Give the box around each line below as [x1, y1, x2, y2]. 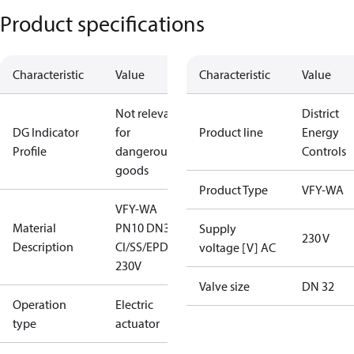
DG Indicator [13, 124, 79, 140]
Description [13, 239, 73, 254]
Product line [199, 124, 263, 140]
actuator [115, 315, 160, 331]
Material [13, 220, 56, 235]
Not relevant [115, 105, 181, 121]
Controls [302, 143, 346, 159]
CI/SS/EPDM [115, 239, 179, 254]
